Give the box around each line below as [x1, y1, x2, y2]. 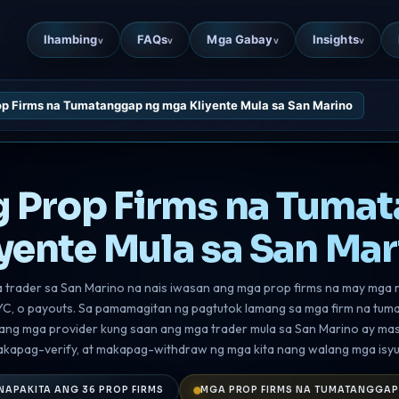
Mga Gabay [207, 32, 273, 46]
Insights [312, 32, 359, 46]
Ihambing [43, 32, 98, 46]
